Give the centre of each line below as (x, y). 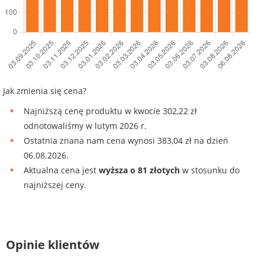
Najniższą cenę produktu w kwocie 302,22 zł (110, 111)
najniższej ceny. (55, 185)
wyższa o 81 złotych (139, 170)
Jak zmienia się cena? (45, 91)
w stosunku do (210, 170)
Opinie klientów (53, 244)
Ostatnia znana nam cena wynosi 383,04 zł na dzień (126, 140)
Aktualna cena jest (61, 170)
